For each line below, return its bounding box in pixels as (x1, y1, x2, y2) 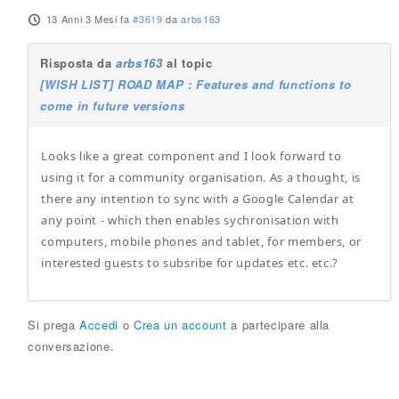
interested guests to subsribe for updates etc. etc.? (41, 255, 339, 271)
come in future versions (40, 97, 185, 114)
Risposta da (40, 54, 117, 71)
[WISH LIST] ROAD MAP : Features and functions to (40, 76, 352, 93)
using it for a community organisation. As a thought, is (41, 169, 362, 185)
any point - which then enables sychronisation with (41, 212, 339, 228)
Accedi (79, 316, 119, 333)
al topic (162, 54, 213, 71)
